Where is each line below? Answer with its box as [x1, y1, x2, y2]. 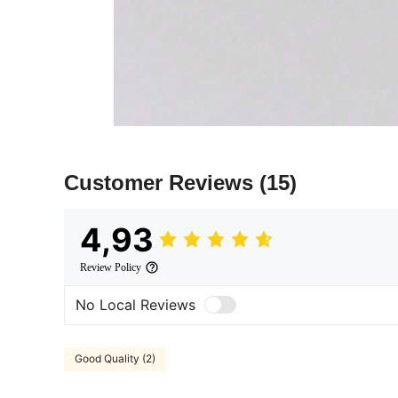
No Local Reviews [76, 296, 195, 314]
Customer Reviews [64, 170, 259, 195]
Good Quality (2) [75, 352, 155, 366]
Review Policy [80, 260, 141, 274]
